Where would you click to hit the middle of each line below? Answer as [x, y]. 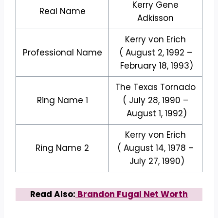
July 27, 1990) [155, 161]
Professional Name [62, 52]
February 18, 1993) [155, 65]
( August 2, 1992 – [155, 52]
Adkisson [155, 18]
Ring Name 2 [62, 148]
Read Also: [53, 194]
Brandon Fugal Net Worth [132, 194]
